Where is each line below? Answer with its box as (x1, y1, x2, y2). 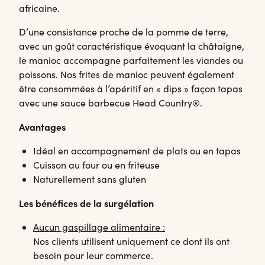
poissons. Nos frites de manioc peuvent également (19, 68, 234, 81)
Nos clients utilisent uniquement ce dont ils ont (33, 235, 230, 248)
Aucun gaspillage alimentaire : (33, 221, 165, 234)
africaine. (19, 2, 60, 15)
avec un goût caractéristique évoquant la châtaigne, (19, 40, 244, 53)
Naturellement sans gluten (33, 173, 146, 186)
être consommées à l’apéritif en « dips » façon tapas (19, 82, 243, 95)
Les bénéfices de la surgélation (19, 196, 154, 210)
